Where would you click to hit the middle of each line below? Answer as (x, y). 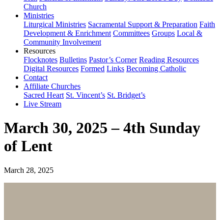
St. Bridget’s (126, 95)
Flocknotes (41, 60)
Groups (163, 33)
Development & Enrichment (67, 33)
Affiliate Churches (52, 86)
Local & (190, 33)
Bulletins (73, 60)
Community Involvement (62, 42)
